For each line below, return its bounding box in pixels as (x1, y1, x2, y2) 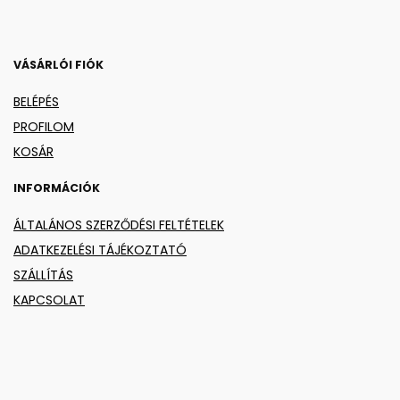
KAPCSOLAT (13, 290, 85, 309)
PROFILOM (13, 117, 74, 136)
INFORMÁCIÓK (13, 179, 100, 196)
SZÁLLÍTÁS (13, 265, 73, 284)
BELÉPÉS (13, 92, 59, 111)
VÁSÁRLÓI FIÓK (13, 56, 104, 72)
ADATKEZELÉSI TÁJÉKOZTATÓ (13, 240, 187, 259)
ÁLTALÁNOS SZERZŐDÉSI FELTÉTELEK (13, 215, 224, 234)
